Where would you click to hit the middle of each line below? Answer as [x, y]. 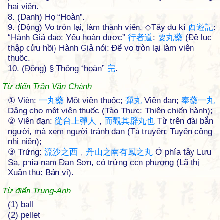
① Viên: [23, 100]
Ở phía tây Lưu [182, 152]
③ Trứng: [26, 152]
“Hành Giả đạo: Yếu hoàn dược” [68, 38]
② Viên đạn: [31, 121]
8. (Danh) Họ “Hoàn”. [46, 17]
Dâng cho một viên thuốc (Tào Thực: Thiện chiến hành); [110, 111]
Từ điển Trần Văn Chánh [47, 87]
